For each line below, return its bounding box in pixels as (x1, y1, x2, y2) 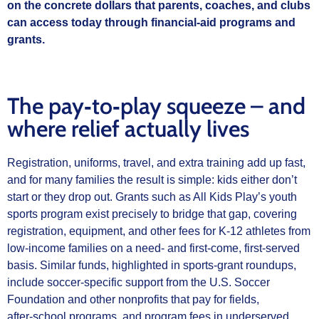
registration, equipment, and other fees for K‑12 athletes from (7, 224, 310, 237)
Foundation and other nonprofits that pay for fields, (7, 293, 259, 305)
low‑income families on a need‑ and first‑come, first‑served (7, 241, 300, 254)
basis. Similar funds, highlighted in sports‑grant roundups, (7, 258, 296, 271)
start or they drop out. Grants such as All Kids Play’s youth (7, 190, 297, 203)
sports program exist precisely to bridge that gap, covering (7, 207, 297, 220)
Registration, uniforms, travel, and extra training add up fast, (7, 156, 305, 169)
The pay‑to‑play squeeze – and (7, 91, 305, 120)
